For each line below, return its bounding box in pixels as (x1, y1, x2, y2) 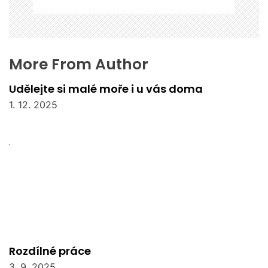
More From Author (9, 54, 148, 75)
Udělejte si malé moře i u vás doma (9, 81, 203, 96)
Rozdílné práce (9, 243, 91, 258)
